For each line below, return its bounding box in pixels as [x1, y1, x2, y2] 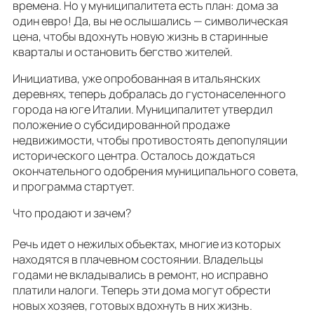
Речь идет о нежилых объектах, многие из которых [13, 236, 280, 252]
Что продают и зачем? [13, 205, 131, 221]
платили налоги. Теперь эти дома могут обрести [13, 282, 271, 299]
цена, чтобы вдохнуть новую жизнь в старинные [13, 28, 268, 44]
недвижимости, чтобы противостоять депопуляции [13, 132, 287, 149]
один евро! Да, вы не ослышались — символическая [13, 13, 288, 29]
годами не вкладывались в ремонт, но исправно [13, 267, 268, 283]
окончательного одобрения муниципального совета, [13, 163, 299, 179]
